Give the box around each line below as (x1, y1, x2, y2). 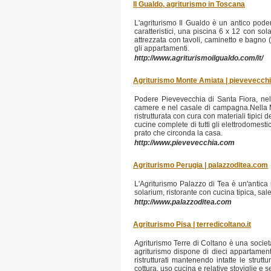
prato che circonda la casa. (134, 129, 223, 137)
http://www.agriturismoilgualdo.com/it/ (134, 54, 263, 62)
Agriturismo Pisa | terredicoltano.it (133, 220, 251, 229)
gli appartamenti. (134, 44, 189, 53)
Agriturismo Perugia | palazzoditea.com (133, 161, 268, 169)
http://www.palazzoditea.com (134, 198, 232, 206)
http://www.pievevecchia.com (134, 139, 235, 147)
